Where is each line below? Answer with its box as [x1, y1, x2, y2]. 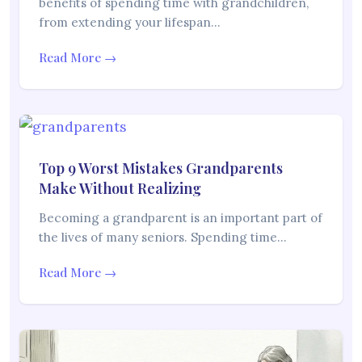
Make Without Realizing [39, 179, 201, 199]
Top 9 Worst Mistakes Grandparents [39, 158, 283, 179]
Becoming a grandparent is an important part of [39, 210, 322, 226]
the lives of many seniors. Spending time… [39, 229, 287, 246]
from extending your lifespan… [39, 15, 221, 31]
